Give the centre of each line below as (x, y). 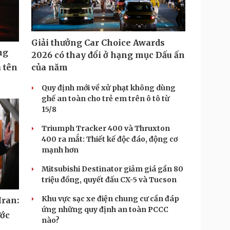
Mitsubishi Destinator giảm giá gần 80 (112, 169)
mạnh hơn (60, 150)
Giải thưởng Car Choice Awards (98, 43)
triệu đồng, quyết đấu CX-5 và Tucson (109, 180)
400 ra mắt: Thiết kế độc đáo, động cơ (110, 139)
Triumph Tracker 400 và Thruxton (106, 128)
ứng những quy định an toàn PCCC (105, 209)
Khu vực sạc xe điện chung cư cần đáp (110, 199)
